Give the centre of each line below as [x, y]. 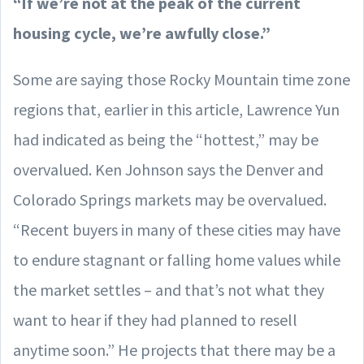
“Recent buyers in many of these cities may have [177, 229]
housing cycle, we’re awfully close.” [142, 32]
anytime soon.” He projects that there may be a [174, 349]
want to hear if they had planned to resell [155, 319]
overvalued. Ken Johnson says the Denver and [168, 169]
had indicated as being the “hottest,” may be [166, 139]
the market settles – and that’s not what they [169, 289]
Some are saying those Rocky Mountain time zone [182, 79]
